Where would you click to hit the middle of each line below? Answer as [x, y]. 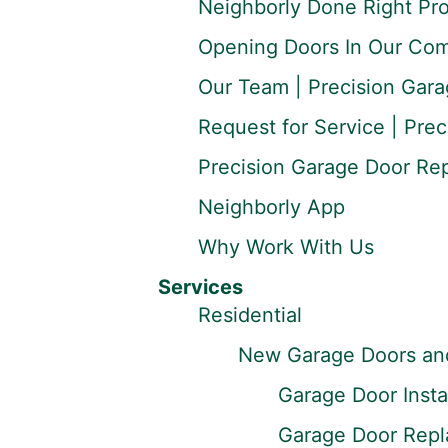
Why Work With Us [285, 247]
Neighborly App [271, 207]
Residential [249, 315]
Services [200, 287]
